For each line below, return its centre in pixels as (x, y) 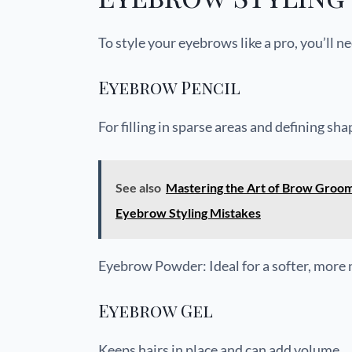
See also (138, 187)
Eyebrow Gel (156, 310)
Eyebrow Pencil (169, 87)
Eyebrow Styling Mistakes (188, 212)
